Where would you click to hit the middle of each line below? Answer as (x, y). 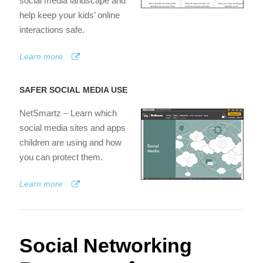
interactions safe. (52, 30)
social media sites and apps (73, 128)
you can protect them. (61, 157)
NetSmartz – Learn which (68, 113)
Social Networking (106, 245)
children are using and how (70, 143)
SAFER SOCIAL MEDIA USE (73, 90)
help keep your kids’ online (70, 15)
